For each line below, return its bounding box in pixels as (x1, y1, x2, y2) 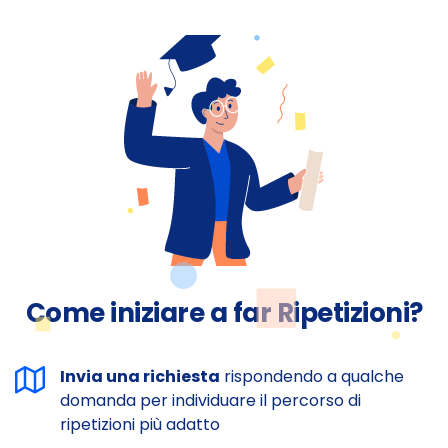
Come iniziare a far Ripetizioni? (25, 295, 423, 331)
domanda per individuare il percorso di (60, 389, 361, 412)
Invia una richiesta (60, 365, 220, 388)
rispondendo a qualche (220, 365, 404, 388)
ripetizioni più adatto (60, 413, 220, 436)
